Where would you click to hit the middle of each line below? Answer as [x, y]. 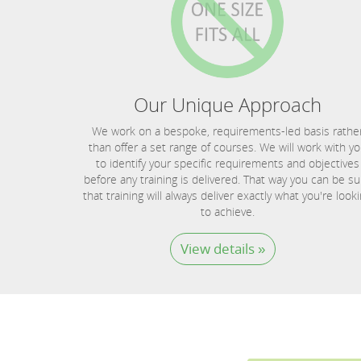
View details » [222, 249]
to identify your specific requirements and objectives [227, 163]
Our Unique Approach [227, 104]
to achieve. [227, 212]
